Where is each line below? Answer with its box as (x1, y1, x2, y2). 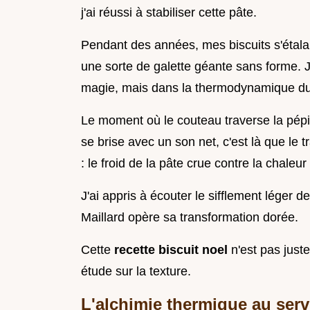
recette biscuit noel (114, 242, 228, 257)
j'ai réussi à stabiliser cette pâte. (81, 5, 257, 19)
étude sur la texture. (81, 264, 191, 278)
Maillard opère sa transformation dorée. (81, 210, 298, 224)
